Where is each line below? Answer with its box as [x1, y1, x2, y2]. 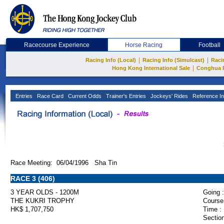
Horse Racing [125, 41, 163, 48]
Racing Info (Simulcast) [142, 57, 204, 63]
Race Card [35, 93, 63, 99]
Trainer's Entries [104, 93, 146, 99]
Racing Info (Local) [85, 57, 136, 63]
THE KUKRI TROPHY [10, 197, 74, 204]
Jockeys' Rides [149, 93, 188, 99]
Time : [203, 205, 221, 213]
